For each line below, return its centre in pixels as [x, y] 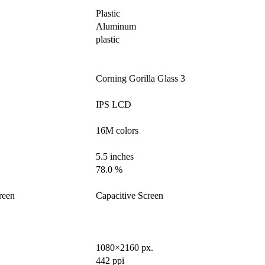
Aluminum [116, 27]
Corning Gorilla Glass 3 [140, 79]
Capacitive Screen [130, 196]
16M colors [117, 131]
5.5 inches [115, 157]
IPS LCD [114, 105]
